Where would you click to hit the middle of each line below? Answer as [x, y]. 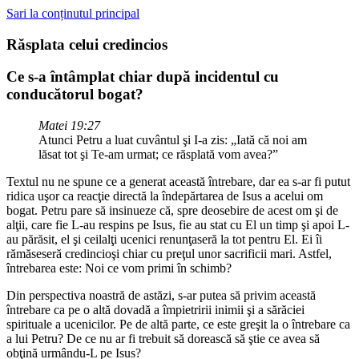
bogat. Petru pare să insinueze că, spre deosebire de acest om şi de [172, 211]
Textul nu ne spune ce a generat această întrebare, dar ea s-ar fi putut [178, 182]
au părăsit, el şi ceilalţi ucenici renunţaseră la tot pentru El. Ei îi [164, 240]
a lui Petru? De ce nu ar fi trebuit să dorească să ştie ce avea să [163, 339]
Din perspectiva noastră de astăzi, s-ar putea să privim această [161, 296]
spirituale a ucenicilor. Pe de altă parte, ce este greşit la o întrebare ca [178, 325]
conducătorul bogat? [75, 95]
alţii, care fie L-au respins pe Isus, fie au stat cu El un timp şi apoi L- [178, 225]
